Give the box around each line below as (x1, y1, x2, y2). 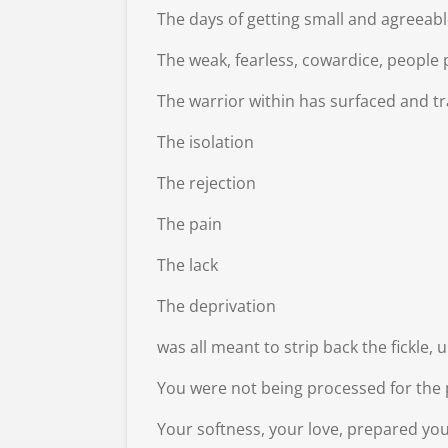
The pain (157, 212, 222, 235)
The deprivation (157, 294, 276, 317)
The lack (157, 253, 218, 276)
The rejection (157, 171, 256, 194)
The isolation (157, 130, 254, 153)
